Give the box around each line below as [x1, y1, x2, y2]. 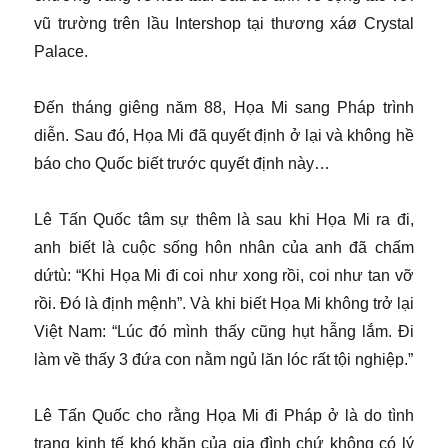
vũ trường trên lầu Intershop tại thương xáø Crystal [34, 15, 414, 33]
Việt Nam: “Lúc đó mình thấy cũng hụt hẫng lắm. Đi [34, 323, 414, 341]
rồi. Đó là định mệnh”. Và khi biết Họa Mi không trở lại [34, 295, 414, 313]
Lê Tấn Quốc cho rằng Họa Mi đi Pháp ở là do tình [34, 407, 414, 425]
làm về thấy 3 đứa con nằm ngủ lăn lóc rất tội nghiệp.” [34, 351, 414, 369]
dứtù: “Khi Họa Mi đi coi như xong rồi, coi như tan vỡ [34, 267, 414, 285]
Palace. [34, 43, 89, 61]
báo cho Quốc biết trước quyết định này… [34, 155, 331, 173]
